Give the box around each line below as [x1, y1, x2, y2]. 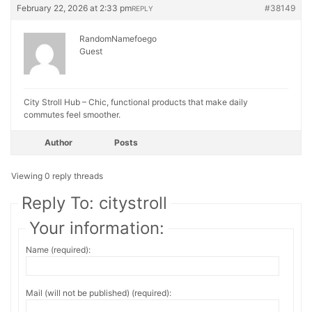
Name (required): [26, 244, 91, 255]
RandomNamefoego [79, 33, 157, 44]
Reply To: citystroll [22, 193, 167, 213]
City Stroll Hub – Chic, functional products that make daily [24, 97, 248, 107]
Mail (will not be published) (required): [26, 288, 171, 298]
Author [45, 137, 72, 148]
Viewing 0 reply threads [11, 171, 103, 181]
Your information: [29, 218, 164, 238]
